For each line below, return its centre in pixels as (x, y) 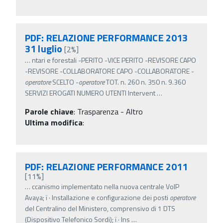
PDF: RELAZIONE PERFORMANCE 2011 (107, 166)
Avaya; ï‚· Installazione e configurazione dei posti (97, 197)
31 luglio (44, 48)
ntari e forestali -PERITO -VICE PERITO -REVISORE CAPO (114, 60)
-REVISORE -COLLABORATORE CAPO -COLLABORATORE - (110, 71)
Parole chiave (49, 111)
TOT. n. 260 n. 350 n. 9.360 (145, 82)
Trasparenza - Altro (110, 111)
